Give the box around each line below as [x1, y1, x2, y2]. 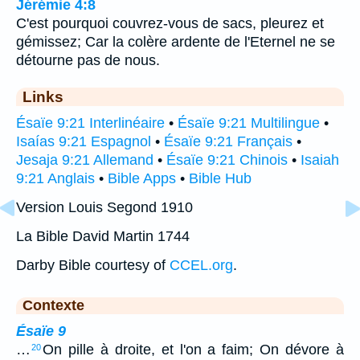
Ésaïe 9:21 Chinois [166, 152, 288, 169]
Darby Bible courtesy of [16, 257, 170, 274]
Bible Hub [189, 170, 252, 187]
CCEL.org [170, 257, 233, 274]
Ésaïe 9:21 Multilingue [178, 115, 320, 132]
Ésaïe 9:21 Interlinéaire [16, 115, 165, 132]
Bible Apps [108, 170, 176, 187]
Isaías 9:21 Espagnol [16, 133, 151, 150]
